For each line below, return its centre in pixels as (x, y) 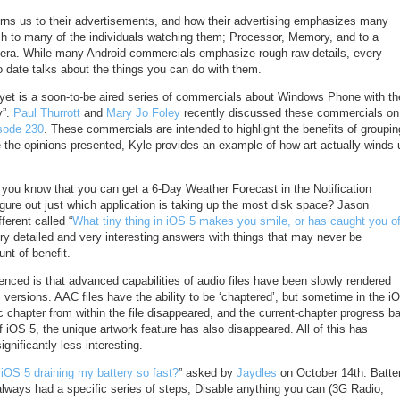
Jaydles (257, 373)
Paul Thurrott (47, 113)
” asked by (208, 373)
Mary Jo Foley (143, 113)
